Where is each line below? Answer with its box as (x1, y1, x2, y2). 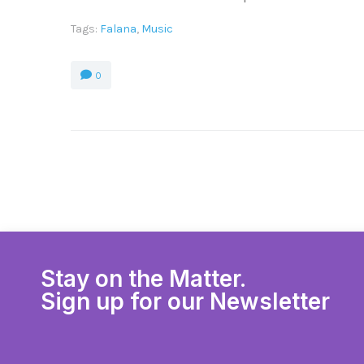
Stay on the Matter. (41, 265, 246, 292)
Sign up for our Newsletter (41, 288, 330, 315)
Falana (100, 22, 136, 36)
